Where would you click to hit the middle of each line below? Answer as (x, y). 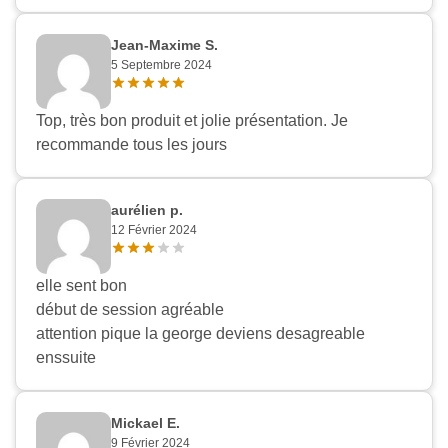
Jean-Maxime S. (164, 45)
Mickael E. (145, 423)
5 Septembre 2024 (161, 65)
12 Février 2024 (154, 230)
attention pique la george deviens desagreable (200, 334)
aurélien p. (147, 210)
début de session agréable (130, 310)
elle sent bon (81, 286)
